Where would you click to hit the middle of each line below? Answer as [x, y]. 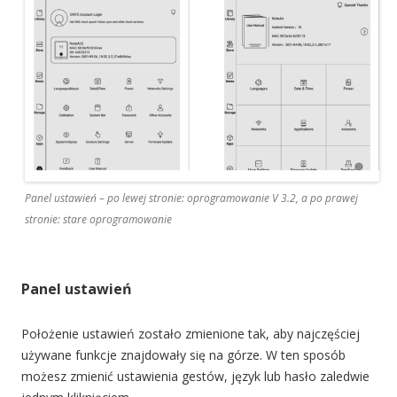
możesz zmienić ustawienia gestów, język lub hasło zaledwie [195, 376]
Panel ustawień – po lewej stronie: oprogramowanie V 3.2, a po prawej [191, 198]
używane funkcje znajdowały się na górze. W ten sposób [183, 354]
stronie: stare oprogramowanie [98, 219]
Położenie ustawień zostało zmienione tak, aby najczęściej [191, 333]
